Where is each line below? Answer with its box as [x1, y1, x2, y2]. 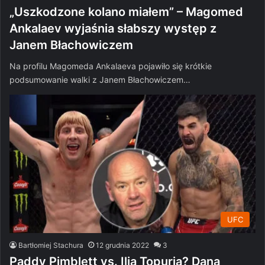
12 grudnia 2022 [96, 241, 149, 250]
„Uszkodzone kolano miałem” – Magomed [9, 4, 243, 19]
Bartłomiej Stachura [18, 241, 83, 250]
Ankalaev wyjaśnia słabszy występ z [9, 21, 216, 35]
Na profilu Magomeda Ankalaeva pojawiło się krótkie [9, 60, 212, 71]
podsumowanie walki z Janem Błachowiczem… [9, 74, 190, 85]
